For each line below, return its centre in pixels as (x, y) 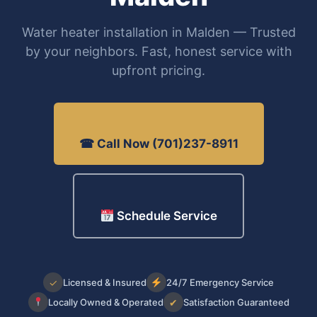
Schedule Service (165, 216)
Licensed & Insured (105, 282)
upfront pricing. (158, 71)
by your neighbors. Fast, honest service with (158, 52)
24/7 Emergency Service (220, 282)
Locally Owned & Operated (105, 302)
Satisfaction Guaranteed (236, 302)
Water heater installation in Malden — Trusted (158, 33)
